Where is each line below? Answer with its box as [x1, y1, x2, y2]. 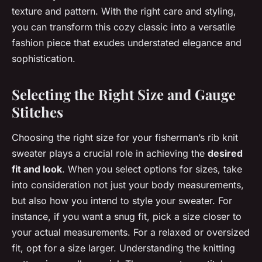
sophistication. [12, 53, 75, 65]
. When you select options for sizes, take [62, 163, 242, 175]
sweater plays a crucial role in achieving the [12, 147, 208, 160]
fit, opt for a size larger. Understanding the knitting [12, 242, 235, 254]
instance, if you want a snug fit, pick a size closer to [12, 211, 242, 223]
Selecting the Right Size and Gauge [12, 85, 236, 104]
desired [208, 147, 243, 160]
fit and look [12, 163, 62, 175]
